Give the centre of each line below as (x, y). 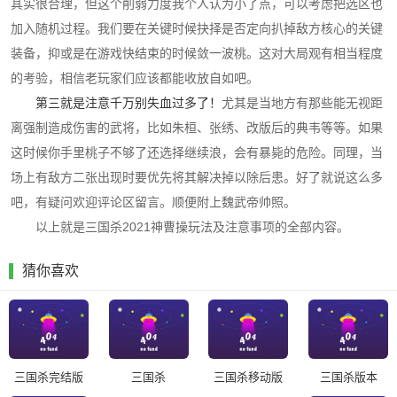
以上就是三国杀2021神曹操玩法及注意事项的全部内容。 (192, 227)
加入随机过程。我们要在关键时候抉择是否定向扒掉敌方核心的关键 (197, 28)
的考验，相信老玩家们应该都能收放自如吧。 (135, 78)
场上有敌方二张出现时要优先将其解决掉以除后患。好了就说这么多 (197, 177)
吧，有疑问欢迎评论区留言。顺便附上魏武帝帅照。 (153, 202)
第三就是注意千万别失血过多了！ (128, 103)
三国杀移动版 (249, 378)
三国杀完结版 (48, 378)
